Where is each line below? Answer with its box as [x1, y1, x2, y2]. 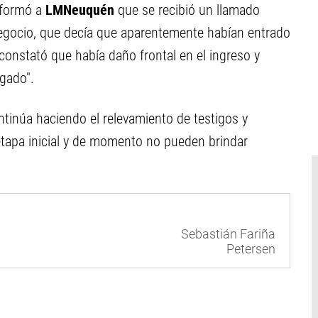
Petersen [226, 242, 275, 256]
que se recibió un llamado [114, 1, 260, 18]
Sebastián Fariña [181, 227, 275, 241]
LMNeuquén [42, 1, 114, 18]
